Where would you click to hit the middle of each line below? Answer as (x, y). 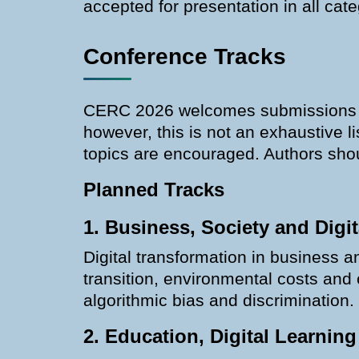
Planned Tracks (154, 189)
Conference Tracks (185, 56)
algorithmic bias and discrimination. (219, 300)
